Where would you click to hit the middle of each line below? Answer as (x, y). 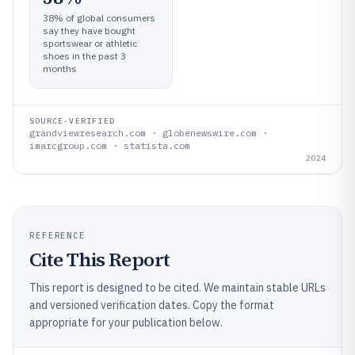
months (60, 68)
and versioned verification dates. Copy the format (152, 305)
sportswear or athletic (90, 43)
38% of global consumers (99, 17)
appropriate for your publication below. (126, 322)
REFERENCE (58, 235)
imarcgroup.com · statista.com (110, 145)
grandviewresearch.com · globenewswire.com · (149, 132)
